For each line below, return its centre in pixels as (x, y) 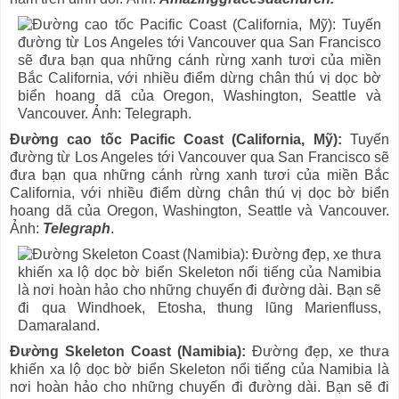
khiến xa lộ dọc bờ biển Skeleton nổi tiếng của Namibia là (199, 370)
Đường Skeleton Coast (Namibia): (128, 352)
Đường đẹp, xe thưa (318, 352)
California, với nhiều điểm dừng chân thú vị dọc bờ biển (199, 193)
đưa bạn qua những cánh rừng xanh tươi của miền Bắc (199, 175)
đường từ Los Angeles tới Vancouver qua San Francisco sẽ (199, 158)
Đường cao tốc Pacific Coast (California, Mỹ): (176, 140)
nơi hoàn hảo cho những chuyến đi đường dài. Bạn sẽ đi (199, 387)
